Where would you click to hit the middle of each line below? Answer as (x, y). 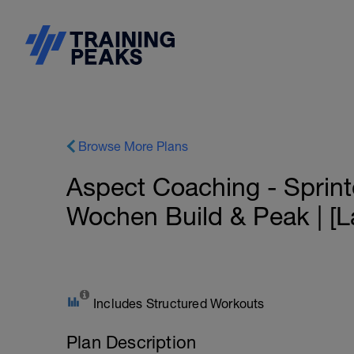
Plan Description (132, 342)
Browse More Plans (133, 146)
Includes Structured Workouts (179, 303)
